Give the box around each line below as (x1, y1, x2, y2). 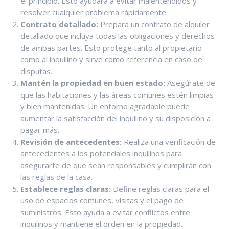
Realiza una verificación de (122, 136, 216, 147)
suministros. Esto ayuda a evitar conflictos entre (20, 207, 190, 217)
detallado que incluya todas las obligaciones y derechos (20, 30, 215, 41)
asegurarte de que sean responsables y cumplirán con (20, 159, 211, 170)
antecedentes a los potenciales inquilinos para (20, 148, 182, 158)
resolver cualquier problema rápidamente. (20, 7, 168, 17)
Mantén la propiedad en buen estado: (20, 77, 165, 88)
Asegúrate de (165, 77, 215, 88)
